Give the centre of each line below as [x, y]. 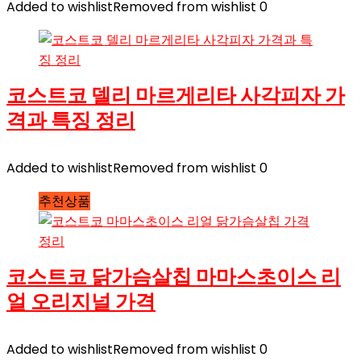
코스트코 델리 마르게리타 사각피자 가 [176, 95]
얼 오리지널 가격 [81, 301]
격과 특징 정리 [71, 120]
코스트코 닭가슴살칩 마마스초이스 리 [174, 276]
